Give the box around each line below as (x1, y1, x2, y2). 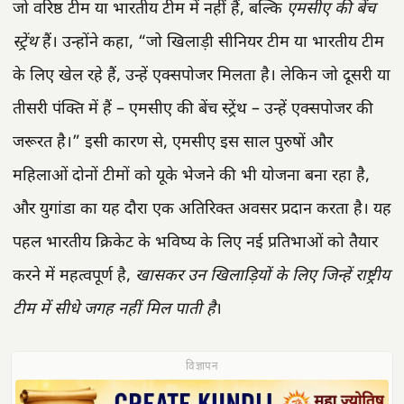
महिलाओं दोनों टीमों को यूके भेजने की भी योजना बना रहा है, (13, 166, 370, 188)
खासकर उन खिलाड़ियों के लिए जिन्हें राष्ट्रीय (135, 266, 390, 288)
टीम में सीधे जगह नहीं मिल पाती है (13, 299, 216, 321)
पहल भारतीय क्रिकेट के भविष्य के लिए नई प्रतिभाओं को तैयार (13, 233, 378, 254)
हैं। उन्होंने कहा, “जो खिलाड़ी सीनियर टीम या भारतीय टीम (38, 32, 384, 54)
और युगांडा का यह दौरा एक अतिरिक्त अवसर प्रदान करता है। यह (13, 199, 391, 221)
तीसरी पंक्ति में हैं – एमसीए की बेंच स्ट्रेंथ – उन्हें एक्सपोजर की (13, 99, 373, 121)
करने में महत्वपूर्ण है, (13, 266, 135, 288)
